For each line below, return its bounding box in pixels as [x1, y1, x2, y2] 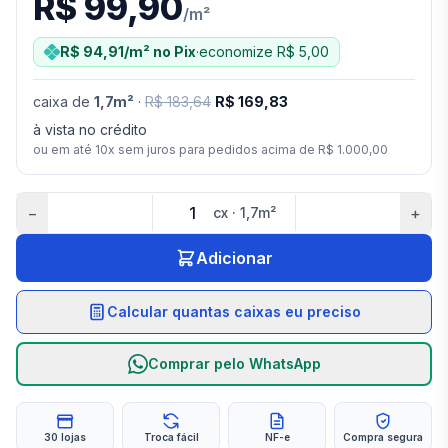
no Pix [150, 43, 196, 60]
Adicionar [195, 248, 273, 268]
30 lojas [44, 431, 86, 443]
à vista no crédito [33, 121, 147, 138]
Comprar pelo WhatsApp [147, 355, 321, 372]
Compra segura [343, 431, 423, 443]
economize [199, 43, 277, 60]
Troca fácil [143, 431, 199, 443]
